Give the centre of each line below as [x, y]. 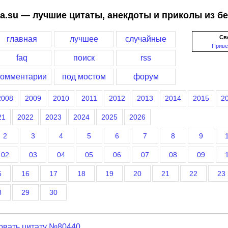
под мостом [84, 77]
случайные [146, 39]
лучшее [84, 39]
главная [22, 39]
